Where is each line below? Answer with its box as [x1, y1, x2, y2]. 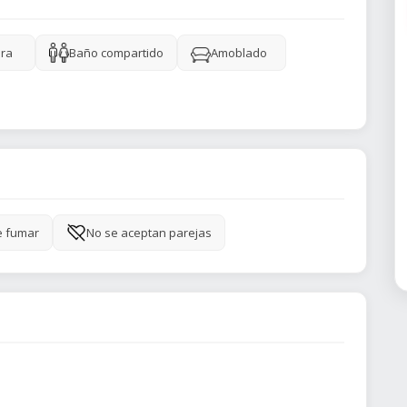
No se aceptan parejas [86, 224, 212, 241]
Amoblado [211, 45, 267, 61]
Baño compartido [69, 45, 164, 61]
